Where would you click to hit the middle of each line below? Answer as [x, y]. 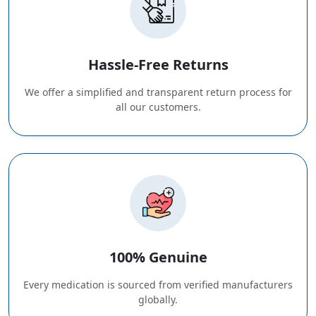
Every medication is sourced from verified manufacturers [158, 284]
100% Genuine [158, 257]
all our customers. [158, 107]
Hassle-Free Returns [158, 64]
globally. [158, 299]
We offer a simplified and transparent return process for [158, 92]
